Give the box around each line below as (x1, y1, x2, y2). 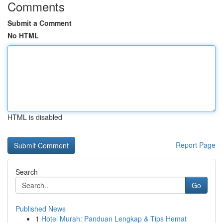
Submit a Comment (7, 18, 72, 28)
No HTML (7, 30, 39, 40)
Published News (15, 204, 66, 214)
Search (15, 167, 38, 177)
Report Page (176, 140, 216, 150)
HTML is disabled (7, 112, 62, 122)
